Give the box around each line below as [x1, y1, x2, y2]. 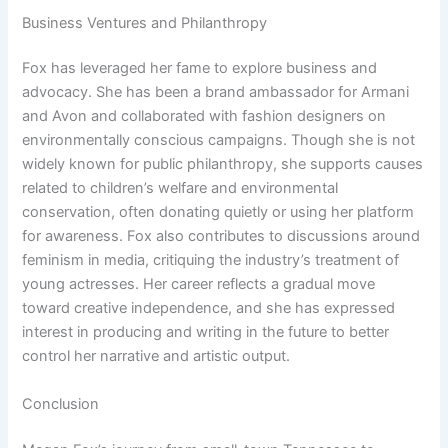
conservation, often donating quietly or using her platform [22, 203, 415, 222]
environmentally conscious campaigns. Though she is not [22, 131, 416, 150]
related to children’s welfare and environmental [22, 179, 339, 198]
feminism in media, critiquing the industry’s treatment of [22, 251, 400, 270]
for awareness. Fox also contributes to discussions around [22, 227, 421, 246]
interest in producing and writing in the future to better [22, 323, 390, 342]
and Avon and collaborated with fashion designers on [22, 107, 387, 126]
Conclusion [22, 394, 100, 413]
